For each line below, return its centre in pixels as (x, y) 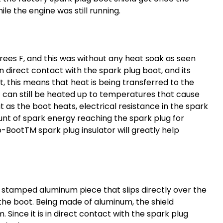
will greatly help (147, 130)
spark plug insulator (77, 130)
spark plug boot (130, 70)
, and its (176, 70)
